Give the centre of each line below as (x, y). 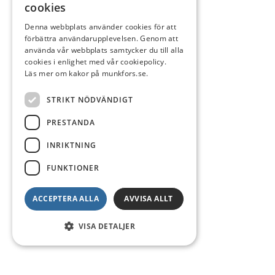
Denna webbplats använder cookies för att (101, 27)
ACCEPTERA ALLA (66, 199)
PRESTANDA (71, 122)
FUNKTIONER (73, 168)
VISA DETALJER (107, 226)
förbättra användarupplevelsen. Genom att (102, 38)
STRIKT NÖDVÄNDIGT (90, 99)
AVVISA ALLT (149, 199)
